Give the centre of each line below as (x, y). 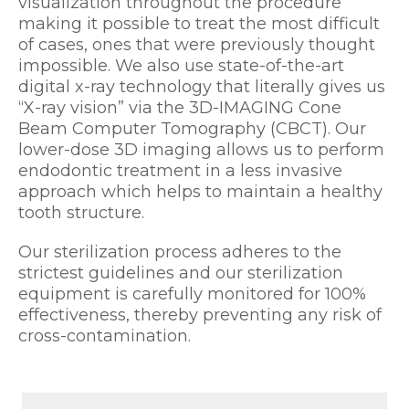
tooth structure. (81, 212)
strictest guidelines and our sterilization (181, 273)
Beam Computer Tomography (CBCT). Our (192, 128)
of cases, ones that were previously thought (197, 44)
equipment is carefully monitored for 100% (192, 294)
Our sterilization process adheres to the (180, 252)
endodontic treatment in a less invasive (180, 170)
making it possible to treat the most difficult (199, 23)
